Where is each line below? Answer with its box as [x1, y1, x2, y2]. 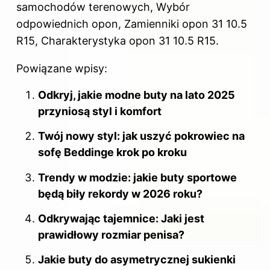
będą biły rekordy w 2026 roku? [38, 187, 202, 200]
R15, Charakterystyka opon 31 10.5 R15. [16, 34, 219, 47]
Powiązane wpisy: [16, 61, 107, 75]
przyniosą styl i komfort [38, 104, 162, 118]
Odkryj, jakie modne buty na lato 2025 [38, 88, 235, 101]
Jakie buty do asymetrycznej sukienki [38, 253, 236, 266]
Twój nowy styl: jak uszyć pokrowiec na [38, 130, 245, 143]
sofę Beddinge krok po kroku [38, 146, 187, 159]
